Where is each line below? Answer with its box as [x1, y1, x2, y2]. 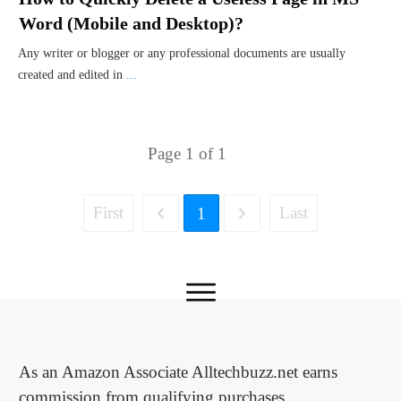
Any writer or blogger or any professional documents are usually [18, 47, 346, 61]
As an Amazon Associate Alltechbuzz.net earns [19, 363, 337, 382]
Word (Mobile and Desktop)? [19, 13, 243, 34]
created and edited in [18, 68, 126, 82]
